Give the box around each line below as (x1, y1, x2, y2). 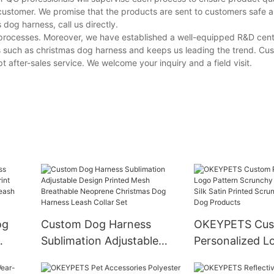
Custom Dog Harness (40, 218, 151, 231)
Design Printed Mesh (40, 251, 148, 264)
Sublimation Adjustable (40, 234, 158, 248)
